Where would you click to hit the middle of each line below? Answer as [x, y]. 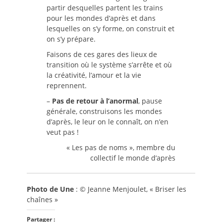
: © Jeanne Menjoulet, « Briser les [130, 189]
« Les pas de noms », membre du [121, 148]
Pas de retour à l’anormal [95, 101]
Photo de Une [50, 189]
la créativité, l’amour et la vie [94, 75]
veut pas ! [63, 132]
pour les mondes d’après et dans [101, 18]
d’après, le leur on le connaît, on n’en [108, 122]
